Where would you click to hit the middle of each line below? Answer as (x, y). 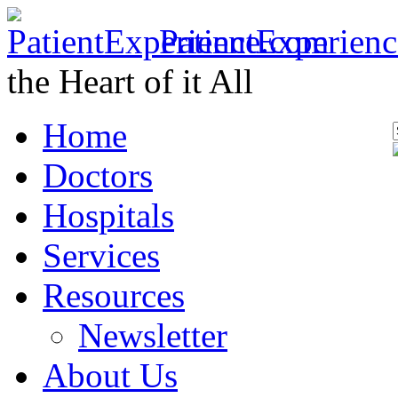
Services (101, 255)
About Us (110, 375)
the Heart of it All (130, 81)
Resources (114, 295)
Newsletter (153, 335)
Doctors (98, 175)
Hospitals (108, 215)
